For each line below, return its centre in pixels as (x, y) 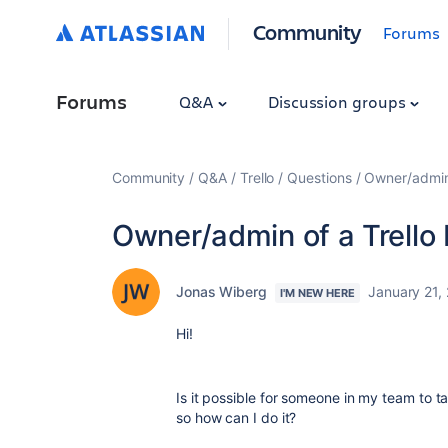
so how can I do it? (238, 417)
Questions (319, 177)
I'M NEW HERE (317, 293)
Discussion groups (338, 101)
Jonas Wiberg (221, 291)
